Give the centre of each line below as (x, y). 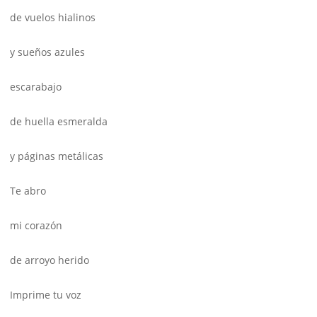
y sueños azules (47, 52)
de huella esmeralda (59, 122)
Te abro (28, 191)
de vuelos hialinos (53, 18)
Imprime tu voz (48, 295)
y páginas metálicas (57, 156)
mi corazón (36, 226)
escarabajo (36, 87)
